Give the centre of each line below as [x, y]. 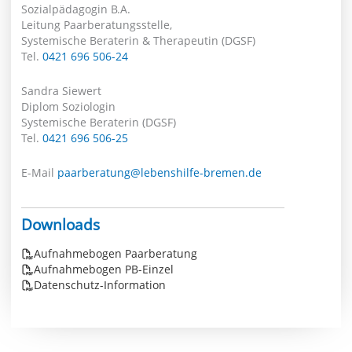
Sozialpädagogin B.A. [76, 9]
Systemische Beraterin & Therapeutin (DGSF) [139, 41]
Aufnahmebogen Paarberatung [116, 254]
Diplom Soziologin [69, 107]
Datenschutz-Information [100, 285]
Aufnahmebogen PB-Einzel [104, 269]
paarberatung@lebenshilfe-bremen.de [160, 173]
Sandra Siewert [62, 91]
